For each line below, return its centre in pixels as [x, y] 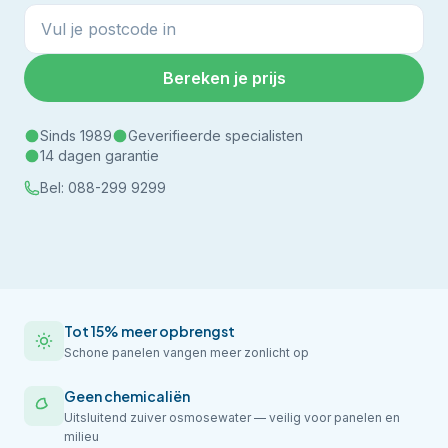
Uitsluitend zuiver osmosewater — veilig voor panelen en [232, 417]
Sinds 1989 [76, 135]
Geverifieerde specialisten [215, 135]
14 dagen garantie [99, 155]
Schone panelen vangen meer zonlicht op [186, 352]
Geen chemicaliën [127, 396]
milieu [81, 436]
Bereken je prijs [224, 78]
